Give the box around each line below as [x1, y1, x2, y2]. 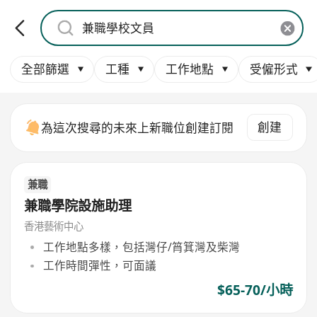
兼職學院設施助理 [24, 196, 132, 215]
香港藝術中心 [24, 219, 84, 234]
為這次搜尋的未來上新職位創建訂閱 [41, 119, 234, 136]
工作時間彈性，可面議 [42, 258, 156, 274]
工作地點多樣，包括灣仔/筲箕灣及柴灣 [42, 238, 240, 255]
